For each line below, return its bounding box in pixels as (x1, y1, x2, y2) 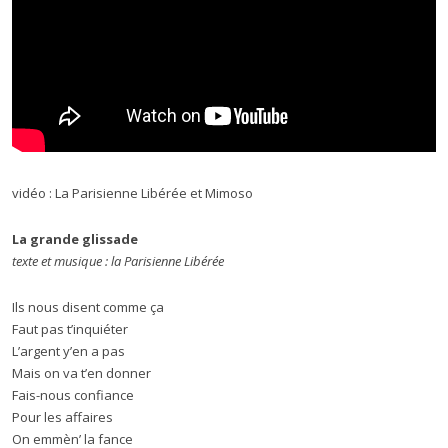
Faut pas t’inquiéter (12, 320, 128, 338)
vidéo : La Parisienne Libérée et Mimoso (12, 184, 253, 202)
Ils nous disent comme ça (12, 298, 164, 316)
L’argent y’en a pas (12, 342, 125, 360)
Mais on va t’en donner (12, 364, 151, 382)
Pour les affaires (12, 408, 113, 426)
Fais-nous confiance (12, 386, 134, 404)
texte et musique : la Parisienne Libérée (12, 252, 224, 270)
